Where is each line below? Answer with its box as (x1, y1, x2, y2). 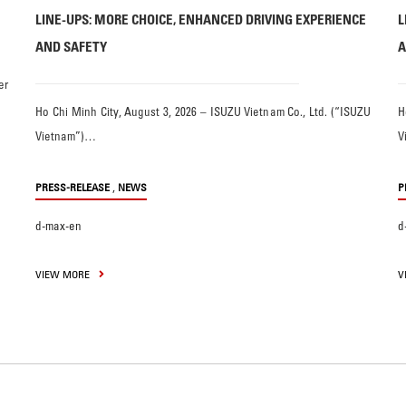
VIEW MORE (35, 266, 92, 281)
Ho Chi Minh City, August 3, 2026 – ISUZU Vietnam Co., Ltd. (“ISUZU (35, 103, 371, 119)
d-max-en (35, 217, 82, 233)
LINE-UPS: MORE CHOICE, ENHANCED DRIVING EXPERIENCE (35, 10, 366, 28)
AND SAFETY (35, 37, 107, 55)
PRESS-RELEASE (35, 179, 110, 194)
